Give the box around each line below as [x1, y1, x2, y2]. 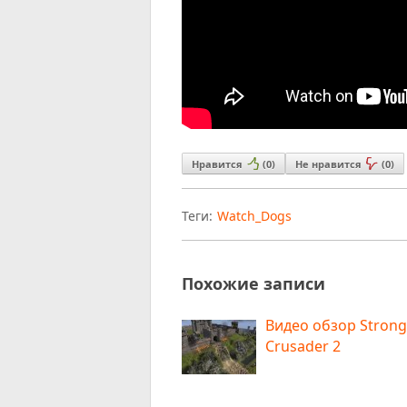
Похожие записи [182, 272, 326, 294]
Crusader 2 [265, 335, 342, 356]
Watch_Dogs [217, 206, 293, 224]
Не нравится [295, 156, 362, 171]
